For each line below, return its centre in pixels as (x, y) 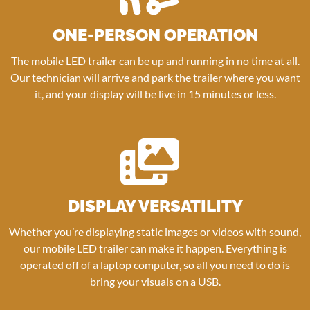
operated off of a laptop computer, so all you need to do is (155, 265)
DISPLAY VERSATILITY (155, 206)
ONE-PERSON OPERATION (155, 35)
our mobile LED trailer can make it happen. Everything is (155, 248)
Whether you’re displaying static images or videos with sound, (155, 232)
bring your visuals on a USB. (155, 282)
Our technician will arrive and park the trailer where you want (155, 77)
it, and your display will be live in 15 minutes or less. (155, 93)
